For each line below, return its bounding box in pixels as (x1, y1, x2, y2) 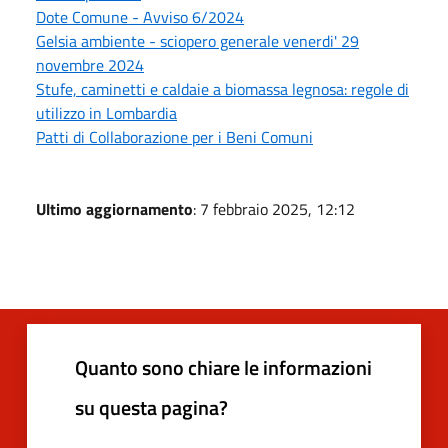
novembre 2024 (36, 52, 144, 77)
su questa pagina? (75, 391, 228, 423)
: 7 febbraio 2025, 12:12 (193, 196, 355, 221)
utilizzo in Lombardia (36, 100, 177, 125)
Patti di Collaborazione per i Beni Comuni (36, 124, 313, 149)
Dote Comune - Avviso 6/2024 (36, 4, 244, 29)
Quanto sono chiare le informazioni (75, 351, 372, 383)
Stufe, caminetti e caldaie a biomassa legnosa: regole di (36, 76, 409, 101)
